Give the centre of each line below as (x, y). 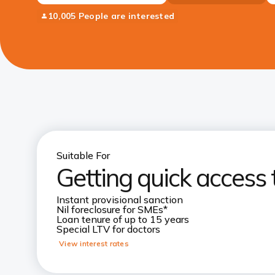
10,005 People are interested (111, 16)
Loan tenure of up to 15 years (123, 219)
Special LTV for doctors (108, 229)
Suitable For (83, 155)
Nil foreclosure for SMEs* (112, 209)
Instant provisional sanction (120, 199)
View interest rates (94, 243)
